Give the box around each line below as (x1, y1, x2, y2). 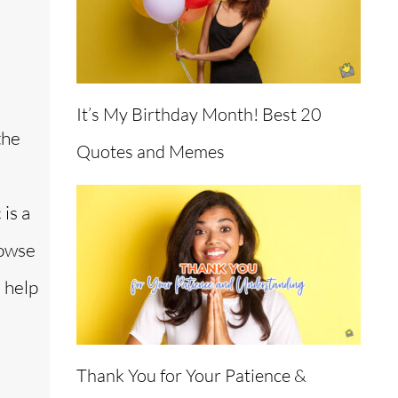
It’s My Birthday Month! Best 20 (76, 102, 322, 125)
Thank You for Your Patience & (76, 363, 306, 386)
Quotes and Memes (76, 139, 225, 163)
